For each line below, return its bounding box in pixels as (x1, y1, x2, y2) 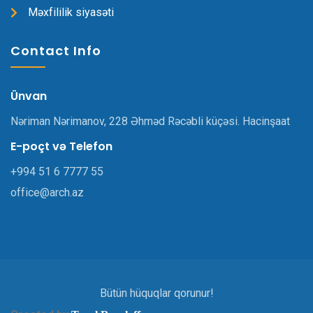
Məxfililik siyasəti (28, 6, 114, 20)
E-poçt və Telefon (10, 138, 112, 155)
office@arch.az (10, 186, 84, 200)
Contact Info (10, 42, 101, 60)
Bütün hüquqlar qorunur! (99, 286, 214, 300)
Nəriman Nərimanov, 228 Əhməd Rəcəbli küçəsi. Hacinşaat (10, 115, 290, 129)
